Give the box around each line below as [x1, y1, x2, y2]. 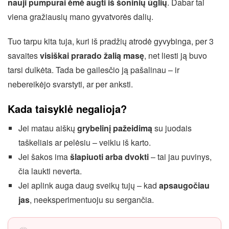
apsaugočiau [158, 179, 210, 191]
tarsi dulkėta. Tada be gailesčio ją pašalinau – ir [8, 64, 179, 76]
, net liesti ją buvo [144, 50, 207, 61]
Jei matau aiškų [18, 122, 77, 134]
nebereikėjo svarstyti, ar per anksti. [8, 78, 133, 90]
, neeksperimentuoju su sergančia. [29, 194, 154, 205]
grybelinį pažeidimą [77, 122, 152, 134]
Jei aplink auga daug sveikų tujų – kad [18, 179, 159, 191]
